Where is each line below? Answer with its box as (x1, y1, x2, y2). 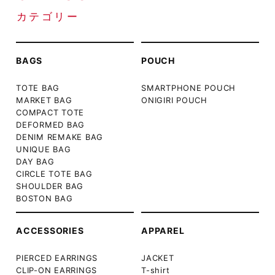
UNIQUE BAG (16, 144, 71, 154)
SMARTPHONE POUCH (141, 82, 236, 93)
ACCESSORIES (16, 225, 84, 236)
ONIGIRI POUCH (141, 95, 207, 105)
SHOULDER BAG (16, 180, 84, 191)
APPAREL (141, 225, 185, 236)
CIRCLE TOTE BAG (16, 168, 93, 179)
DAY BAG (16, 156, 55, 166)
